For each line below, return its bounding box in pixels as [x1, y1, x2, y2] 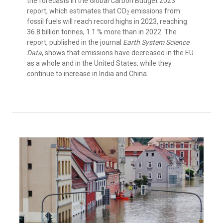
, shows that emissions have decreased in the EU [42, 48, 194, 57]
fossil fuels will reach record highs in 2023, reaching [27, 17, 187, 25]
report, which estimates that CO [27, 6, 126, 15]
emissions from [129, 6, 180, 15]
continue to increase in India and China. [27, 69, 148, 78]
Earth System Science [123, 38, 189, 46]
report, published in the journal [27, 38, 123, 46]
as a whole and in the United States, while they [27, 59, 172, 67]
